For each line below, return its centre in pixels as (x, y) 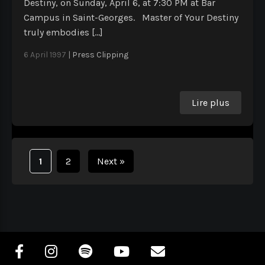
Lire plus (211, 103)
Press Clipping (100, 55)
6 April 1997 (45, 55)
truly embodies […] (63, 33)
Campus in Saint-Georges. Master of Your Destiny (131, 18)
